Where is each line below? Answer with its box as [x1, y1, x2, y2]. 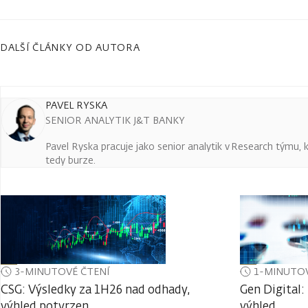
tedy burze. [45, 153, 101, 166]
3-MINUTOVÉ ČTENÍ [14, 264, 109, 278]
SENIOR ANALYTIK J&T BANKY [45, 113, 185, 126]
